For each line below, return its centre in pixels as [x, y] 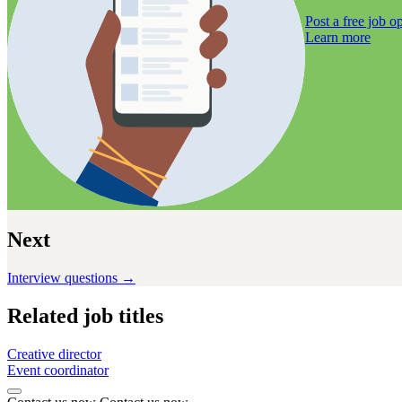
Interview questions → [71, 277]
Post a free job [345, 21]
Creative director [54, 354]
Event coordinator [58, 370]
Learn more [338, 37]
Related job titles [85, 315]
